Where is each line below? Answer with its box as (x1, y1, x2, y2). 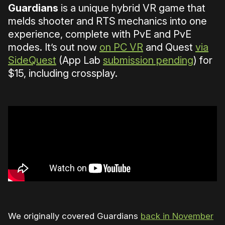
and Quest (143, 41, 195, 53)
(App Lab (56, 54, 103, 66)
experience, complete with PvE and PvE (8, 28, 191, 40)
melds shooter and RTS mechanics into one (8, 15, 207, 27)
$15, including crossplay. (8, 67, 118, 79)
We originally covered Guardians (8, 210, 141, 221)
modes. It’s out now (8, 41, 99, 53)
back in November (141, 210, 213, 221)
